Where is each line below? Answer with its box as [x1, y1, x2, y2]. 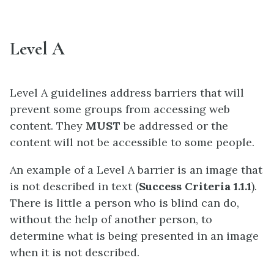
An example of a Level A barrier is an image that [10, 162, 262, 177]
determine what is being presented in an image [10, 228, 259, 243]
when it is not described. [10, 245, 139, 259]
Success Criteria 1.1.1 [139, 179, 251, 193]
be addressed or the [124, 118, 228, 133]
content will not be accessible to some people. [10, 135, 254, 149]
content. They [10, 118, 86, 133]
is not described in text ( [10, 179, 139, 193]
